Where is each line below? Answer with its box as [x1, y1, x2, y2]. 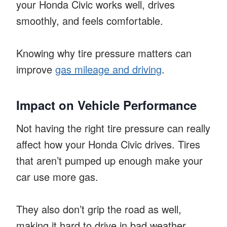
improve [16, 61, 55, 77]
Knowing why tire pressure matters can [16, 45, 192, 60]
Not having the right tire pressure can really [16, 120, 210, 135]
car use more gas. [16, 169, 98, 184]
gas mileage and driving [55, 61, 162, 77]
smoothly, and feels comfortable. [16, 13, 163, 28]
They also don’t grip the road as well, [16, 201, 181, 216]
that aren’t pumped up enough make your [16, 153, 203, 168]
